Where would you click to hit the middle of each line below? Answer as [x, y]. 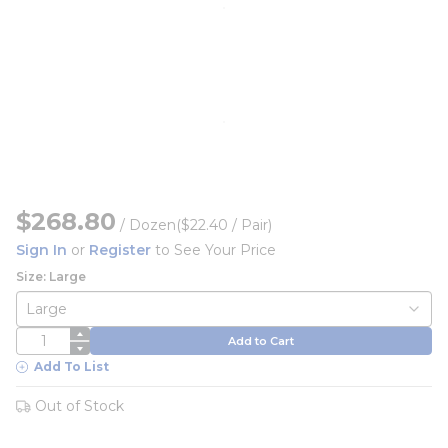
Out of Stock [79, 406]
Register [120, 250]
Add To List [71, 366]
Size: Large [51, 276]
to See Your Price [213, 250]
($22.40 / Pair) [224, 225]
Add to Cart [261, 340]
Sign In [41, 250]
